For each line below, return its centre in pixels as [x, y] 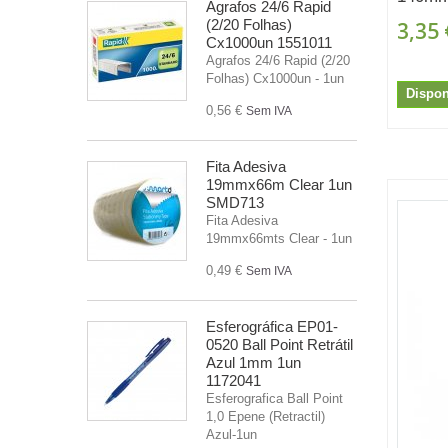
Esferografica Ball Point [274, 398]
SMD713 [235, 202]
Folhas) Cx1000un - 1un [275, 78]
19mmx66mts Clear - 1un [279, 238]
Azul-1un [231, 434]
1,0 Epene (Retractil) [265, 416]
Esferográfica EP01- [272, 326]
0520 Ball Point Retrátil [279, 344]
